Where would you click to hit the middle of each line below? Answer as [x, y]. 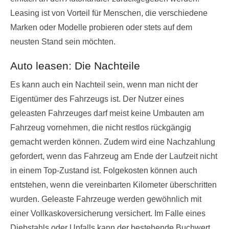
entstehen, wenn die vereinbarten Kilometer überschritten [113, 185]
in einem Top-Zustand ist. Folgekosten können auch [104, 170]
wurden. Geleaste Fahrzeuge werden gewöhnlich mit [106, 199]
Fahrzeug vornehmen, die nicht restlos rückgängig [101, 128]
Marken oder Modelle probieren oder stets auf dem [101, 27]
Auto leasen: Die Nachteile [75, 66]
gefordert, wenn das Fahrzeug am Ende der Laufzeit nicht [114, 156]
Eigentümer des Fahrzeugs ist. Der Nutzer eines [97, 99]
